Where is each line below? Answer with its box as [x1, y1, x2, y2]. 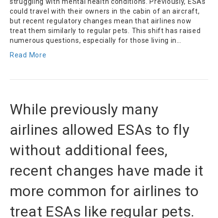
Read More [10, 51, 47, 59]
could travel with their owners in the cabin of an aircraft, [10, 7, 200, 16]
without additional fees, [10, 142, 168, 159]
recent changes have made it [10, 162, 204, 180]
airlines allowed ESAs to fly [10, 121, 190, 139]
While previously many [10, 101, 159, 118]
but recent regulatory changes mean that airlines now [10, 17, 192, 25]
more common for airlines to [10, 182, 199, 200]
